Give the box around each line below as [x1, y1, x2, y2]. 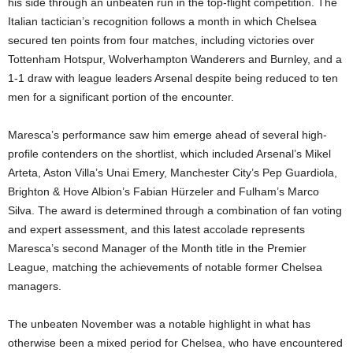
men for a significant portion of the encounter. [8, 91, 234, 103]
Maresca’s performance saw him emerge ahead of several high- [8, 128, 327, 141]
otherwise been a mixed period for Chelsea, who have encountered [8, 336, 343, 349]
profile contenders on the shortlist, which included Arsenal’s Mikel [8, 147, 331, 160]
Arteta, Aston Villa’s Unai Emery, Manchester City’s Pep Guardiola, [8, 166, 337, 179]
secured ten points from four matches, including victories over [8, 34, 314, 46]
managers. [8, 280, 61, 292]
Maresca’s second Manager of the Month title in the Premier [8, 242, 307, 255]
